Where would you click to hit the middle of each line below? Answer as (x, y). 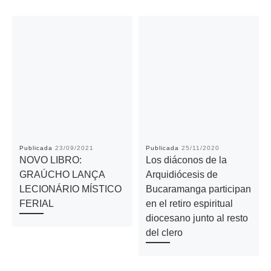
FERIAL (36, 203)
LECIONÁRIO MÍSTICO (70, 188)
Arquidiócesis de (181, 174)
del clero (164, 232)
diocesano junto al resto (197, 217)
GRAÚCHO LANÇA (62, 174)
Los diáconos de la (186, 159)
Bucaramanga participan (198, 188)
